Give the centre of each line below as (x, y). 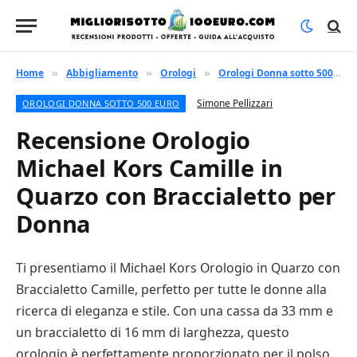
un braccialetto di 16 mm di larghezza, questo (153, 332)
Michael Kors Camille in (149, 168)
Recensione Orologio (133, 140)
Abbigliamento (102, 73)
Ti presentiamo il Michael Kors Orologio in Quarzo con (178, 268)
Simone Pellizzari (235, 103)
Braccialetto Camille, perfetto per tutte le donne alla (171, 289)
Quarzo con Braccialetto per (176, 196)
